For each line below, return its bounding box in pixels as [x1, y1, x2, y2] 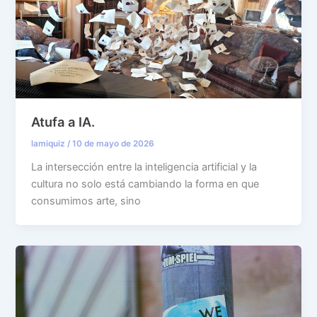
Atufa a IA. [31, 114, 96, 130]
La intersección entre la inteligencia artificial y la [31, 161, 258, 174]
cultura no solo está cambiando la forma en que [31, 178, 260, 191]
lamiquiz [31, 139, 68, 149]
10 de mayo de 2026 [72, 139, 155, 149]
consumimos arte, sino [31, 195, 142, 208]
